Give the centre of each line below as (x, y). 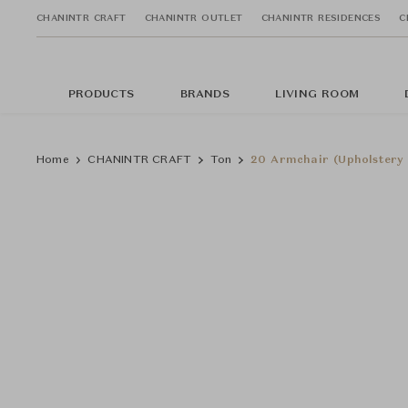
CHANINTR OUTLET (194, 18)
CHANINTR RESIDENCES (321, 18)
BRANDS (204, 95)
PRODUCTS (102, 95)
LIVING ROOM (317, 95)
